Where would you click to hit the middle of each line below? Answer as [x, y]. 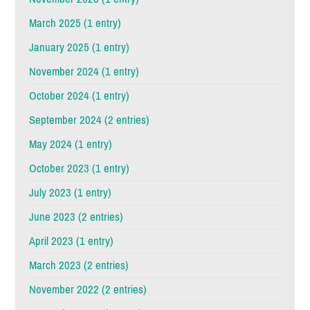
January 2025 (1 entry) [80, 48]
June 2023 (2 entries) [76, 217]
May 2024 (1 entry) [71, 145]
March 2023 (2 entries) [79, 266]
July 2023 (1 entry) [71, 193]
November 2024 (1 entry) [84, 72]
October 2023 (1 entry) [80, 169]
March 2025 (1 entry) [75, 24]
